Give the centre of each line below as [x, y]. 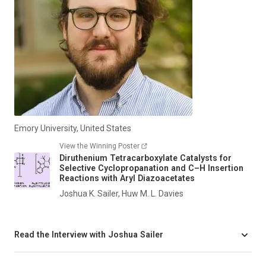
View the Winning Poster [99, 146]
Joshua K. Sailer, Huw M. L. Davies [121, 193]
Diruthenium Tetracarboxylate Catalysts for [145, 158]
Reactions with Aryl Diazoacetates [127, 178]
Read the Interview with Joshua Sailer [89, 235]
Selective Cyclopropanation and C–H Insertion [151, 168]
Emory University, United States [73, 128]
